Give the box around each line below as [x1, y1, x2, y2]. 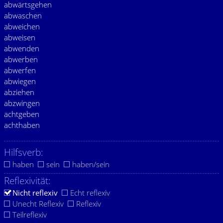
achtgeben [4, 109, 39, 119]
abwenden [4, 43, 39, 53]
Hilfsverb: [4, 145, 43, 159]
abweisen [4, 32, 35, 42]
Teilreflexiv [12, 210, 47, 220]
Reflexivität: [4, 174, 51, 187]
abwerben [4, 54, 38, 64]
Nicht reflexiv [12, 188, 58, 198]
